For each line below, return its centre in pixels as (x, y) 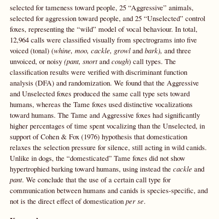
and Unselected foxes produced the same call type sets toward (100, 93)
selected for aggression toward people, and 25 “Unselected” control (108, 18)
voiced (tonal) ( (32, 50)
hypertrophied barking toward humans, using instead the (91, 169)
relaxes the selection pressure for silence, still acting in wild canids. (108, 147)
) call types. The (152, 61)
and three (178, 50)
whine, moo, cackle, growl (93, 50)
